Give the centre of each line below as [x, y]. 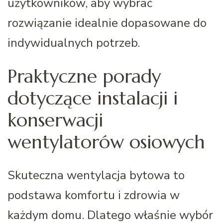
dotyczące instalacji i [93, 98]
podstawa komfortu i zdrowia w [94, 195]
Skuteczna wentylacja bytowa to [96, 175]
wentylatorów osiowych [106, 142]
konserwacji [55, 120]
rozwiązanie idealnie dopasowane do [107, 23]
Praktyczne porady [84, 76]
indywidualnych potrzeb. [74, 43]
